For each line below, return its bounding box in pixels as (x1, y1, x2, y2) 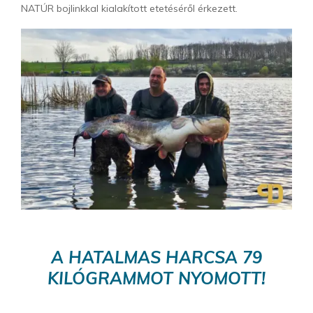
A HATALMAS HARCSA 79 (51, 246, 262, 268)
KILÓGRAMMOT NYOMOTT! (48, 267, 265, 289)
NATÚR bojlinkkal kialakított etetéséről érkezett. (21, 2, 238, 15)
